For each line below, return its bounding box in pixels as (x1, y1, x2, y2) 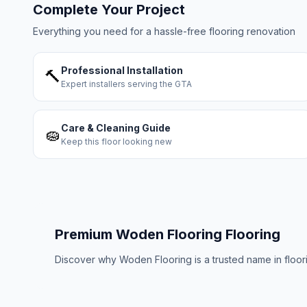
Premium (55, 226, 116, 243)
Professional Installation (61, 64, 183, 76)
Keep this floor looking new (61, 136, 172, 147)
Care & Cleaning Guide (61, 122, 171, 134)
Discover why (55, 254, 119, 265)
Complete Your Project (33, 1, 185, 18)
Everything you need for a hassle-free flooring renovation (33, 25, 295, 37)
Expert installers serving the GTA (61, 79, 192, 89)
